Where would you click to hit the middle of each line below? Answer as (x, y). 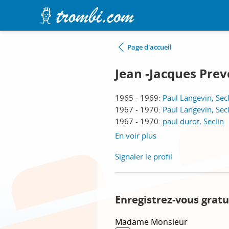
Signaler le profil (144, 156)
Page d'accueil (150, 47)
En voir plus (136, 135)
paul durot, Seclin (193, 121)
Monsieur (169, 222)
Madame (133, 222)
